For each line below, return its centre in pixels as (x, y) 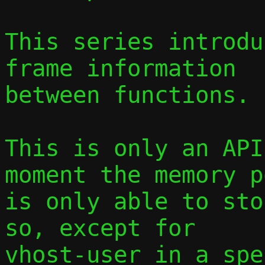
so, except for (100, 228)
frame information (120, 68)
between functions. (127, 95)
